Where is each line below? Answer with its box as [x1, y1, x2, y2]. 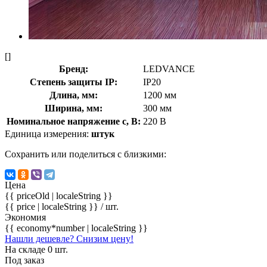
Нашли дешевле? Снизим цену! [5, 233, 133, 244]
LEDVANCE [143, 63, 195, 74]
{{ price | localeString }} [5, 201, 101, 212]
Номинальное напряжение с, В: [7, 116, 141, 126]
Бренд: [59, 63, 88, 74]
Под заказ [5, 254, 44, 265]
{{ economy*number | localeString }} [5, 222, 148, 233]
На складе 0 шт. [5, 244, 68, 254]
